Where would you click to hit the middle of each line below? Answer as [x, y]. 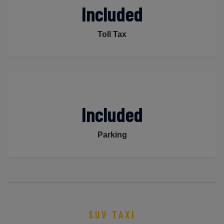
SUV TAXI [112, 214]
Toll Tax [112, 34]
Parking [112, 134]
